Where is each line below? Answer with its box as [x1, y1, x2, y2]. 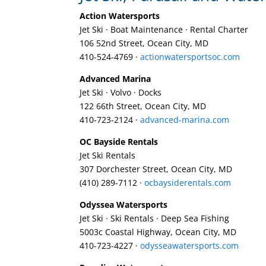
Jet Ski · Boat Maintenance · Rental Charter [80, 23, 249, 35]
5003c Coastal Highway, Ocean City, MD [80, 226, 237, 237]
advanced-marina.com [140, 113, 230, 125]
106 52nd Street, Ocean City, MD [80, 37, 209, 49]
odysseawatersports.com [140, 239, 239, 251]
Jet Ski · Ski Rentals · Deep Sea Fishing [80, 212, 230, 224]
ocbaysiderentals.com [144, 176, 232, 188]
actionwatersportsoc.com [140, 50, 240, 62]
